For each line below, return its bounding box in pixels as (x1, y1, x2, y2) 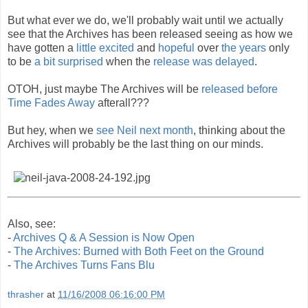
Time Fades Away (8, 96, 95, 109)
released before (201, 82, 278, 95)
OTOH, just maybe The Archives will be (8, 82, 201, 95)
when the (103, 55, 153, 67)
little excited (76, 41, 134, 54)
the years (221, 41, 266, 54)
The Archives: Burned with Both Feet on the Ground (14, 245, 264, 257)
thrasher (8, 289, 44, 300)
